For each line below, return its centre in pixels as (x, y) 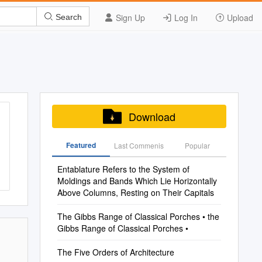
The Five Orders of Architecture (116, 252)
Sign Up (129, 18)
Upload (239, 18)
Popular (197, 145)
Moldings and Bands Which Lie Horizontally (137, 181)
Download (152, 116)
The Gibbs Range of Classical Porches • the (138, 216)
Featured (81, 145)
